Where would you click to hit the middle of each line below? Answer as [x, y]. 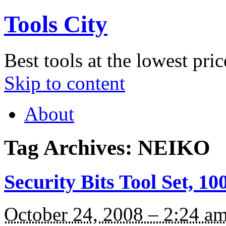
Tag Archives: [71, 147]
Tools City [56, 24]
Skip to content [65, 83]
